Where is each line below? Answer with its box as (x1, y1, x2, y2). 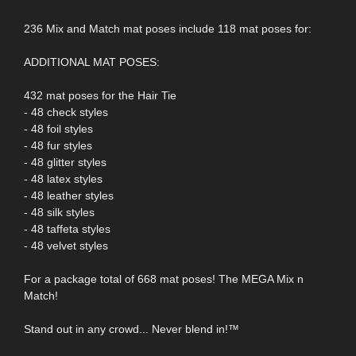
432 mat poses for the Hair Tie (24, 88, 176, 102)
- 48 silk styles (24, 205, 95, 219)
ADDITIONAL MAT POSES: (24, 55, 160, 68)
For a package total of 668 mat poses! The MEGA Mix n (24, 272, 304, 285)
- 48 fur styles (24, 138, 92, 152)
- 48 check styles (24, 105, 108, 118)
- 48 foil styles (24, 122, 93, 135)
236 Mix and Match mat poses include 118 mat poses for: (24, 21, 311, 35)
